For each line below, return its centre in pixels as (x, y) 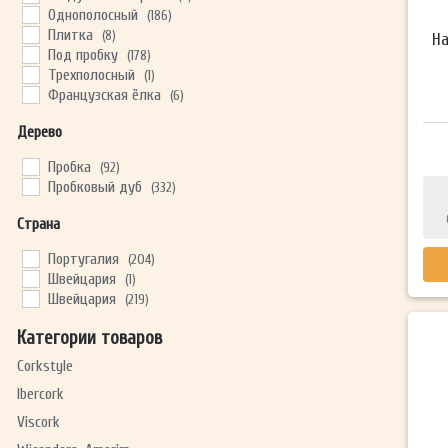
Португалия (83, 259)
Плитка (70, 35)
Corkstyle (44, 366)
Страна (38, 224)
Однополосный (92, 15)
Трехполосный (91, 75)
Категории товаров (89, 338)
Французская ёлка (104, 95)
